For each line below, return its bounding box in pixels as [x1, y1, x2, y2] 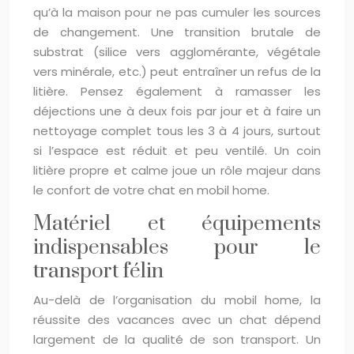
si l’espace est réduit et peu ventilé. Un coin [33, 142, 321, 159]
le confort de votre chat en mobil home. [33, 182, 269, 198]
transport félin [33, 258, 164, 284]
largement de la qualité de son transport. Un [33, 331, 321, 348]
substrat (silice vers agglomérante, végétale [33, 43, 321, 60]
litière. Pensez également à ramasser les [33, 83, 321, 100]
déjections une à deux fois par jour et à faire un [33, 103, 321, 119]
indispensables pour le [33, 235, 321, 261]
